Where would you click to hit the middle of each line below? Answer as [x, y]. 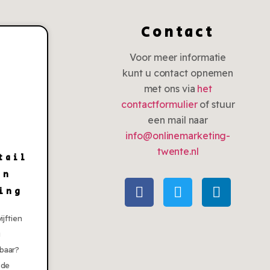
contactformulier [159, 105]
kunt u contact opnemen [178, 73]
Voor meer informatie [178, 58]
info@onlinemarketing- [178, 136]
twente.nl [178, 152]
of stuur [216, 105]
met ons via [171, 89]
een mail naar [178, 120]
